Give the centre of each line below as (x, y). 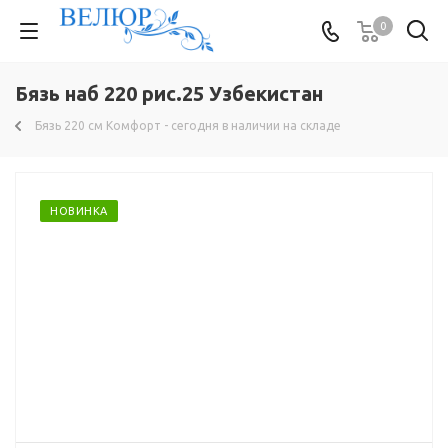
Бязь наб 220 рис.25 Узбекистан (169, 93)
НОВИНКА (79, 211)
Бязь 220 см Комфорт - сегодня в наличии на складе (188, 125)
